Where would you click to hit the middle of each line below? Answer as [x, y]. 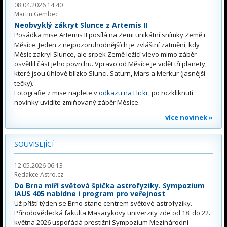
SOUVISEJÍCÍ [34, 144]
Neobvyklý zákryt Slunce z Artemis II [81, 25]
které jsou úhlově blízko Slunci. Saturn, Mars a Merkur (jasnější [110, 73]
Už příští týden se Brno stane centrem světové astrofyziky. [103, 203]
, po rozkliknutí [171, 92]
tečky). [24, 83]
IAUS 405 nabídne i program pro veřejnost [90, 193]
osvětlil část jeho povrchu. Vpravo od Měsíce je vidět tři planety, [110, 64]
